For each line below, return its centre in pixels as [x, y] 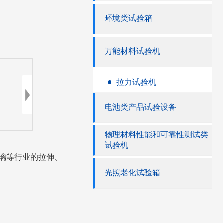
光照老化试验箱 [132, 172]
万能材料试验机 [132, 51]
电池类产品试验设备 [140, 107]
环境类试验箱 [128, 18]
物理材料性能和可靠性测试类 [156, 135]
